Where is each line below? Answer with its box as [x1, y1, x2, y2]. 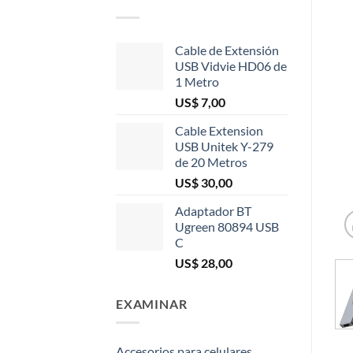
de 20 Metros [175, 154, 247, 169]
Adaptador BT [175, 203, 251, 218]
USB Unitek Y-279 [175, 138, 273, 154]
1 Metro [175, 73, 219, 89]
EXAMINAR [116, 295, 188, 311]
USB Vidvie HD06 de [175, 58, 287, 73]
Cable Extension [175, 122, 263, 138]
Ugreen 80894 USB [175, 218, 279, 234]
